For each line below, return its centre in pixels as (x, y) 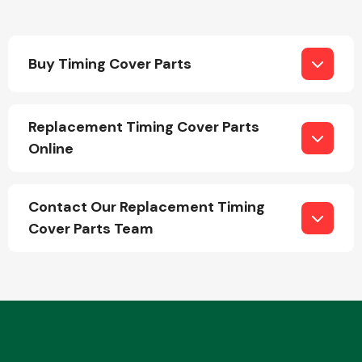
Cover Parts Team (91, 229)
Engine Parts (247, 128)
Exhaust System (247, 277)
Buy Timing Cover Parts (110, 63)
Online (51, 149)
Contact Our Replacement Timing (147, 207)
